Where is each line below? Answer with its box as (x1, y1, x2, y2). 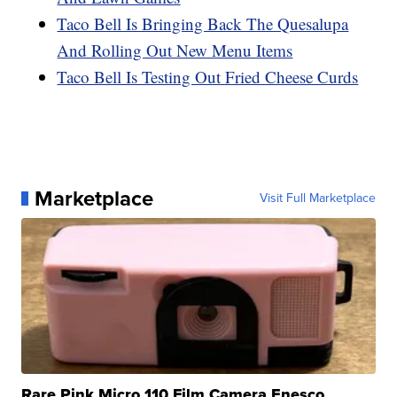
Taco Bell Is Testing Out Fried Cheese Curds (57, 65, 359, 88)
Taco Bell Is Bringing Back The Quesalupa (57, 12, 349, 35)
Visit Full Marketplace (259, 188, 376, 207)
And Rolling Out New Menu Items (57, 38, 293, 61)
